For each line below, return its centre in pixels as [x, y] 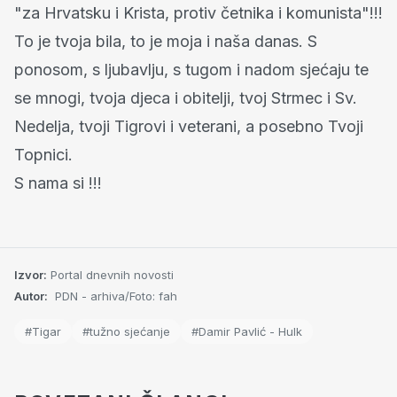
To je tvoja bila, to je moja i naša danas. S [166, 41]
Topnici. [43, 154]
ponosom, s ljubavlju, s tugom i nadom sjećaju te [191, 69]
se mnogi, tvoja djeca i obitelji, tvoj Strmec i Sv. [186, 97]
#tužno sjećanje [126, 331]
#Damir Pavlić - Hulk [247, 331]
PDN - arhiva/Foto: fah [114, 296]
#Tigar [43, 331]
